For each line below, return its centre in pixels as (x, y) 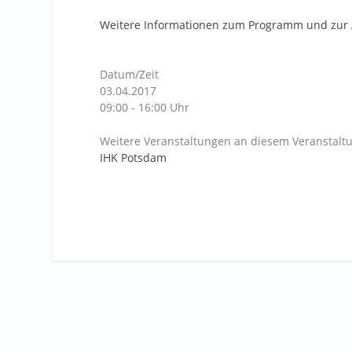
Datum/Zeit (130, 74)
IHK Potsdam (134, 158)
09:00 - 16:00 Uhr (145, 107)
